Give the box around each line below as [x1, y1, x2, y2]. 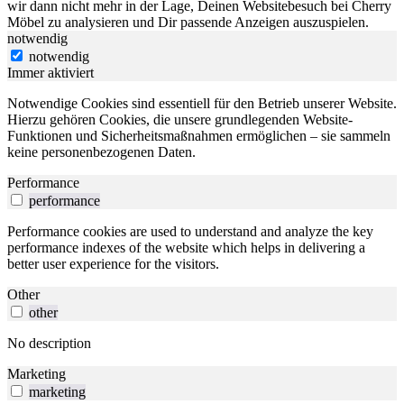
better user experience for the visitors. [7, 256, 219, 272]
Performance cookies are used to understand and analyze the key [7, 224, 373, 240]
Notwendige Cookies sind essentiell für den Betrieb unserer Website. [7, 96, 397, 112]
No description [7, 335, 91, 352]
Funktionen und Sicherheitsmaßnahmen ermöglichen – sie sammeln [7, 128, 390, 144]
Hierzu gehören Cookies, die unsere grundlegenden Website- [7, 112, 353, 128]
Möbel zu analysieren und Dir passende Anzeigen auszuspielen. [7, 14, 369, 31]
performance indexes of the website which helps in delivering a [7, 240, 365, 256]
